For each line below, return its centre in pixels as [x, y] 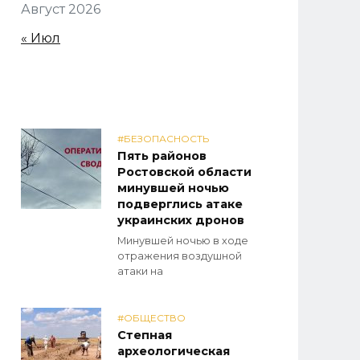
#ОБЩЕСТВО [151, 318]
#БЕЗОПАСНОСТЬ [163, 139]
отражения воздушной [180, 256]
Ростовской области [184, 172]
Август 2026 [61, 9]
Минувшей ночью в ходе [183, 240]
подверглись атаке [180, 204]
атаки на [140, 271]
